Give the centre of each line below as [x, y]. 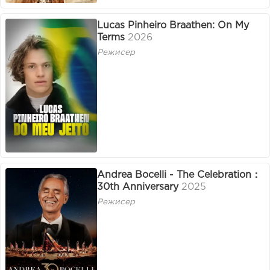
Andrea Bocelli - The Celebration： [179, 175]
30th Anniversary [138, 187]
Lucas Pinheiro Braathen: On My [173, 26]
